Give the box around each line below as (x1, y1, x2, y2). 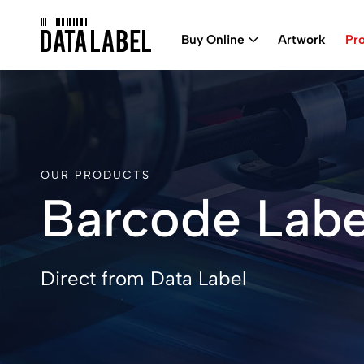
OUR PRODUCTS (41, 168, 150, 182)
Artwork (278, 31, 326, 47)
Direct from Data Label (41, 266, 246, 290)
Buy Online (181, 31, 245, 47)
